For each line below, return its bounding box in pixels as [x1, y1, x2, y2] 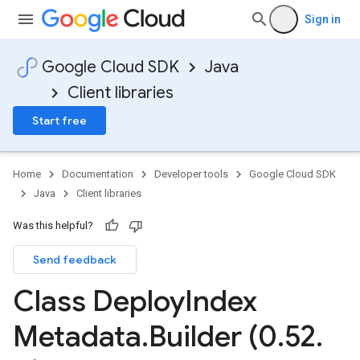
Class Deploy [13, 283, 185, 319]
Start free [32, 113, 87, 128]
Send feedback [33, 252, 117, 267]
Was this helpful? [13, 219, 93, 231]
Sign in [305, 13, 341, 26]
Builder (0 [149, 318, 277, 354]
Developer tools [154, 168, 228, 180]
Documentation [62, 168, 133, 180]
